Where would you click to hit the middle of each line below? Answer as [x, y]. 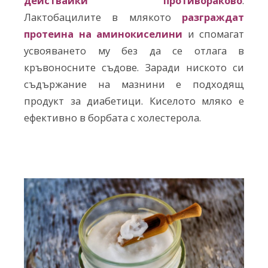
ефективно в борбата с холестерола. [112, 118]
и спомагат [213, 34]
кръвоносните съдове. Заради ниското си [134, 68]
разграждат [213, 17]
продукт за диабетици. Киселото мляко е [134, 101]
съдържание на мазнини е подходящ [134, 84]
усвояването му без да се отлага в [134, 51]
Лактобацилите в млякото [103, 17]
